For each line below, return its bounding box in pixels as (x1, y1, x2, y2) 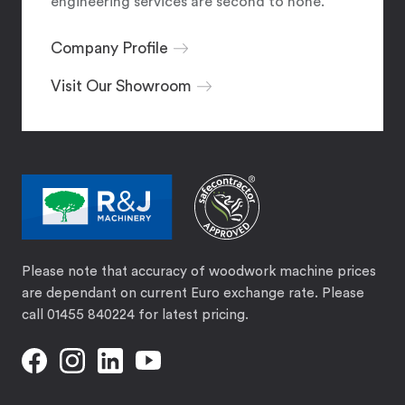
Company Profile (51, 40, 168, 56)
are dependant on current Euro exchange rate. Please (22, 286, 364, 300)
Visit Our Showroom (51, 78, 192, 94)
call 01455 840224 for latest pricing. (22, 307, 249, 322)
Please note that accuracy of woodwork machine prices (22, 264, 376, 278)
